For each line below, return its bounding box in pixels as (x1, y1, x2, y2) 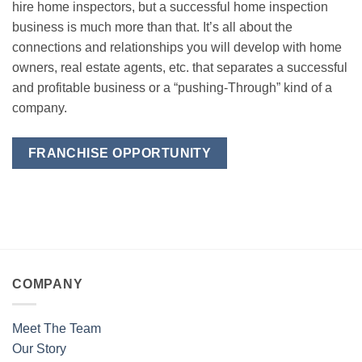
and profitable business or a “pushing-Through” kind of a (12, 80, 332, 95)
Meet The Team (12, 321, 101, 335)
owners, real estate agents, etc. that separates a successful (12, 60, 347, 74)
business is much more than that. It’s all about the (12, 19, 293, 34)
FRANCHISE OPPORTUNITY (27, 145, 212, 160)
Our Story (12, 341, 66, 356)
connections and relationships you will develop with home (12, 40, 342, 54)
